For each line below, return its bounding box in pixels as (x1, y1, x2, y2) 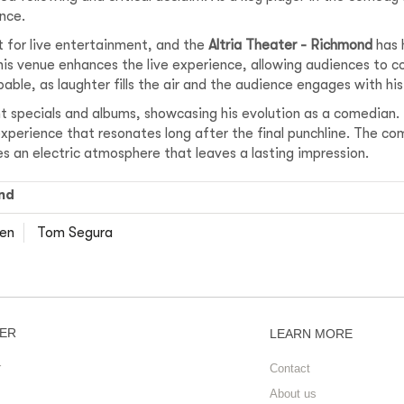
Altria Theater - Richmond (208, 36, 372, 53)
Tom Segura (37, 224, 113, 241)
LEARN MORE (270, 326, 353, 341)
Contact (270, 361, 310, 375)
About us (270, 386, 317, 400)
